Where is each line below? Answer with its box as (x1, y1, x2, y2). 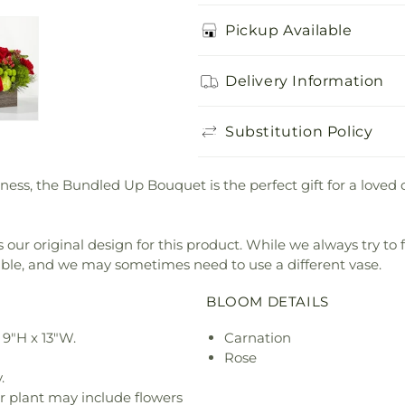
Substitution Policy (225, 122, 373, 140)
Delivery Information (225, 71, 384, 89)
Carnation (224, 328, 291, 346)
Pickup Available (225, 21, 353, 39)
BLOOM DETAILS (206, 292, 329, 310)
